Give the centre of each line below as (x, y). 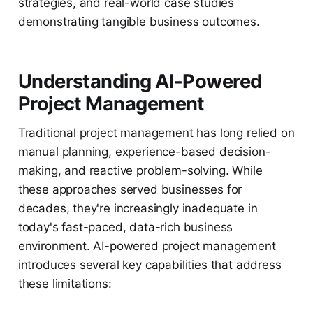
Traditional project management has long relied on (156, 133)
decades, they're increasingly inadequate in (138, 209)
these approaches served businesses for (130, 190)
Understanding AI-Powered (140, 82)
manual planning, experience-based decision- (144, 152)
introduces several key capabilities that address (150, 265)
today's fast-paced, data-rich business (125, 227)
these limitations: (65, 284)
